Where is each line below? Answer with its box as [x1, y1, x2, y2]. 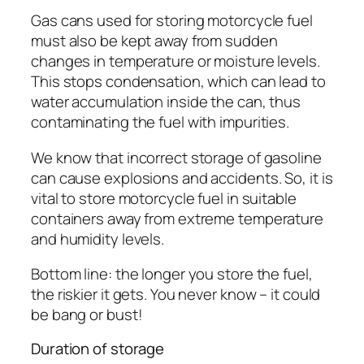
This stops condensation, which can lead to [31, 71, 326, 93]
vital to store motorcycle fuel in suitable [31, 187, 297, 209]
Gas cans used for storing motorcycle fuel [31, 10, 313, 32]
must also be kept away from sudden [31, 30, 278, 52]
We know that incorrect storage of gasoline [31, 146, 322, 168]
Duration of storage [31, 337, 165, 359]
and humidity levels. [31, 227, 164, 249]
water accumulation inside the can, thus [31, 91, 301, 113]
